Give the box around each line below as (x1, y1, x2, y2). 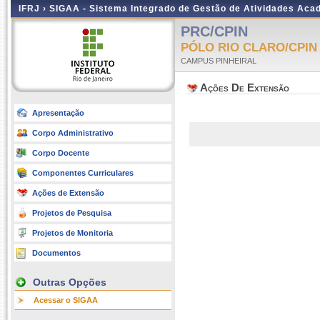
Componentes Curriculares (32, 169, 134, 177)
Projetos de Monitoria (32, 229, 113, 237)
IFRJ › (19, 4, 49, 14)
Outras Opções (33, 276, 106, 288)
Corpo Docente (32, 149, 89, 157)
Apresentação (32, 109, 84, 117)
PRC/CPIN (181, 24, 248, 39)
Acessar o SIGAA (34, 296, 98, 304)
